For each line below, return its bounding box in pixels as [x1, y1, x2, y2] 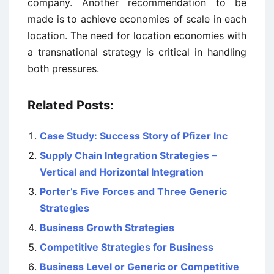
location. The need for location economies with [28, 29, 246, 42]
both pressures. [28, 62, 99, 75]
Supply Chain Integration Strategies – [40, 149, 217, 161]
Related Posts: [28, 97, 114, 113]
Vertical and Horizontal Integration [40, 165, 204, 178]
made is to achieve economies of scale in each [28, 12, 246, 25]
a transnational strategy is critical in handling [28, 45, 246, 58]
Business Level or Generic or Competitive [40, 260, 239, 273]
